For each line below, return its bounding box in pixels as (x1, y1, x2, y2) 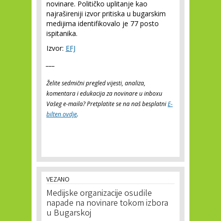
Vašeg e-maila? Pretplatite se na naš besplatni (46, 100, 168, 108)
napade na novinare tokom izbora (46, 197, 168, 210)
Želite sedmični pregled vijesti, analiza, (46, 79, 146, 87)
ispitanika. (46, 29, 77, 38)
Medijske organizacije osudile (46, 187, 152, 200)
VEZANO (46, 175, 70, 185)
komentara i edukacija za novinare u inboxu (46, 89, 162, 98)
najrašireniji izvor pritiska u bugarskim (46, 9, 166, 18)
